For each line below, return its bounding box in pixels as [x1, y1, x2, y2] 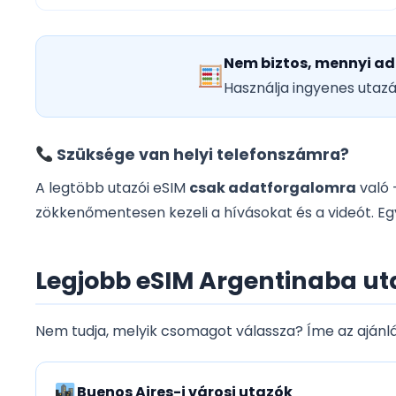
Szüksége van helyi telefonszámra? [53, 144, 350, 166]
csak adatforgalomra [189, 178, 356, 199]
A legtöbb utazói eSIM [35, 178, 189, 199]
